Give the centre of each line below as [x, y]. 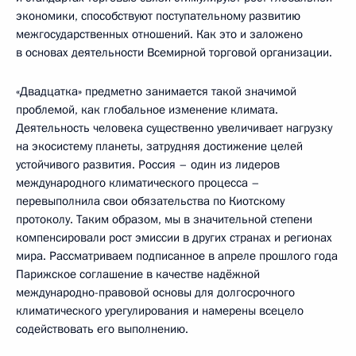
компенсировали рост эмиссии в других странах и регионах [174, 238]
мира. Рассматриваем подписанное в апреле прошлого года [177, 256]
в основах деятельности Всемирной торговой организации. [174, 52]
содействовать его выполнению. [102, 329]
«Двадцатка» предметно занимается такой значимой [156, 91]
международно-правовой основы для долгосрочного [155, 292]
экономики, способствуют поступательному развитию [158, 16]
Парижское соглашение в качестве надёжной [138, 274]
